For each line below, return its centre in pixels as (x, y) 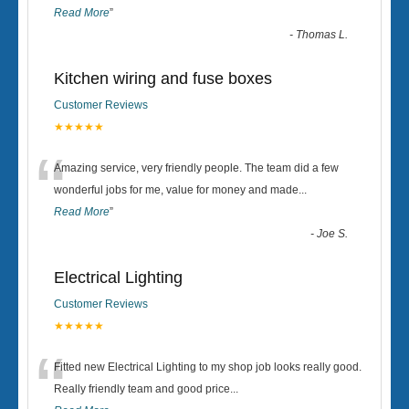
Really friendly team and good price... (146, 389)
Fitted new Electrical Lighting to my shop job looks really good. (208, 367)
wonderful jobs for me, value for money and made (176, 190)
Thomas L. (322, 35)
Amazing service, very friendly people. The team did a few (196, 168)
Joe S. (333, 234)
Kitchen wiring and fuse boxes (163, 79)
